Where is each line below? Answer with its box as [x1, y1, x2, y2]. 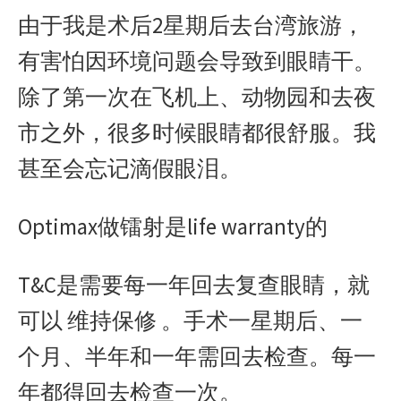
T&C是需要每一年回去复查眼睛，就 [18, 270, 370, 299]
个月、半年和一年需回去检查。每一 [18, 342, 376, 371]
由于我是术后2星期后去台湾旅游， [18, 11, 364, 39]
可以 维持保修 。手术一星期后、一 [18, 306, 363, 335]
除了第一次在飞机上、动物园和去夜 [18, 82, 376, 111]
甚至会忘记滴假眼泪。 [18, 154, 242, 183]
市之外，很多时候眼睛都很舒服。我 [18, 118, 376, 147]
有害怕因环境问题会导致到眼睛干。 [18, 47, 376, 75]
